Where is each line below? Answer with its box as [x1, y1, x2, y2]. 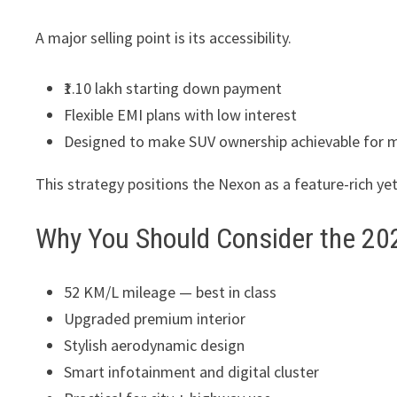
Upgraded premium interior [64, 307, 246, 329]
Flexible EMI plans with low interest [64, 105, 298, 126]
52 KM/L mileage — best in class [64, 281, 277, 302]
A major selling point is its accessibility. [35, 27, 292, 49]
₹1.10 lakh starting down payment [64, 78, 283, 99]
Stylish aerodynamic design [64, 334, 245, 355]
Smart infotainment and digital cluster [64, 361, 320, 382]
